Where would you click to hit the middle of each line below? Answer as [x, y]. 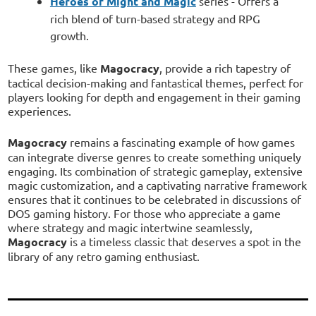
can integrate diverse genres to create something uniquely [155, 156]
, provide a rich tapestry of [225, 67]
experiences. [40, 110]
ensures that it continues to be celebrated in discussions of [155, 199]
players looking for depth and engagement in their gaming [154, 96]
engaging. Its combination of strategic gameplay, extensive [156, 170]
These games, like [54, 67]
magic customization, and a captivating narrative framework [158, 184]
